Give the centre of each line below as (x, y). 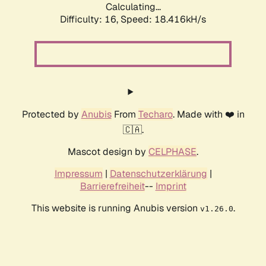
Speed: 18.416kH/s (163, 20)
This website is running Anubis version (115, 208)
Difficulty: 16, (90, 20)
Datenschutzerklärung (158, 174)
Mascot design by (108, 152)
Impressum (78, 174)
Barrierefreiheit (112, 186)
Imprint (171, 186)
